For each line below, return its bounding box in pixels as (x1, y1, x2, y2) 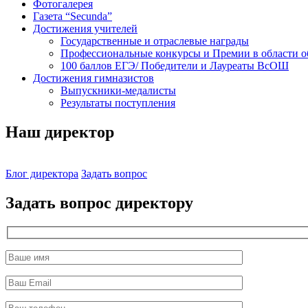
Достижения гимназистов (33, 72, 154, 84)
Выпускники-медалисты (60, 85, 176, 96)
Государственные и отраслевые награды (60, 35, 249, 47)
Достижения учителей (33, 23, 137, 34)
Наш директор (5, 122, 114, 141)
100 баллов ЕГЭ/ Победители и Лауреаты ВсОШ (60, 60, 289, 71)
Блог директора (5, 167, 78, 179)
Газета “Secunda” (33, 10, 112, 22)
